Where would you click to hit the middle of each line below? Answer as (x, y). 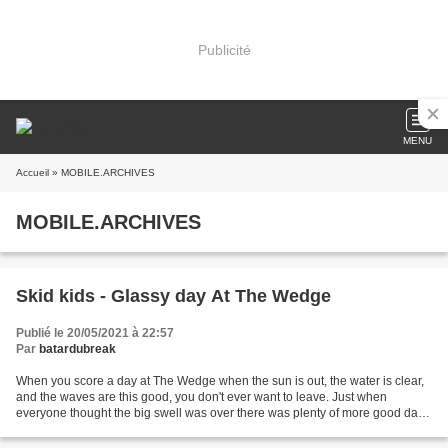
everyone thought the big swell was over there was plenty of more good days (223, 413)
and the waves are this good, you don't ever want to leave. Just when (201, 397)
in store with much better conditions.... (117, 429)
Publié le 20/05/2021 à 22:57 (95, 333)
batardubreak (77, 349)
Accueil (32, 172)
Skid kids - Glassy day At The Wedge (173, 296)
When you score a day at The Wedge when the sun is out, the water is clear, (220, 381)
